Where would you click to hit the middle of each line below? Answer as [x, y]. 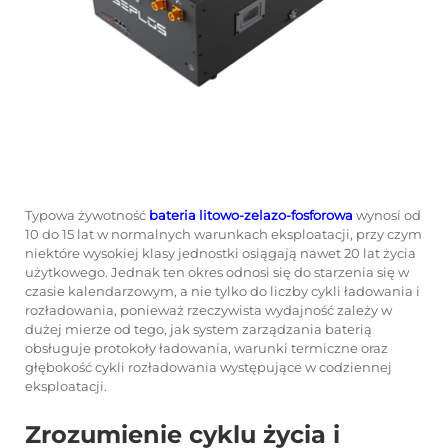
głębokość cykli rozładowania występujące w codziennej [208, 367]
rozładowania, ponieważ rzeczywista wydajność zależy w [208, 310]
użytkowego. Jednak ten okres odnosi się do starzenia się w [217, 272]
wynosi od [388, 215]
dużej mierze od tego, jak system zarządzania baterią [198, 329]
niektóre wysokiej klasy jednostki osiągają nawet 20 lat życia [220, 253]
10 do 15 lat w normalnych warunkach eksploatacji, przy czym [223, 234]
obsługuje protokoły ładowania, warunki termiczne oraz [206, 348]
